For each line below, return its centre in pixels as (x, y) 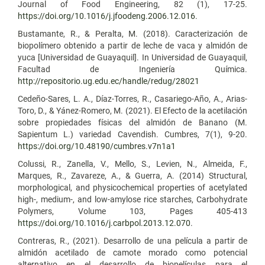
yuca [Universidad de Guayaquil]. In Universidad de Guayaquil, (132, 57)
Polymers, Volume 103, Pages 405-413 (132, 211)
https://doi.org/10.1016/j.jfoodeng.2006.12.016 (106, 16)
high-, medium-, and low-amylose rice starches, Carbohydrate (132, 199)
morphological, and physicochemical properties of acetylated (132, 187)
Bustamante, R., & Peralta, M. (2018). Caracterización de (132, 33)
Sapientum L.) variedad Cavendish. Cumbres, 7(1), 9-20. (132, 134)
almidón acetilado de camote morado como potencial (132, 252)
